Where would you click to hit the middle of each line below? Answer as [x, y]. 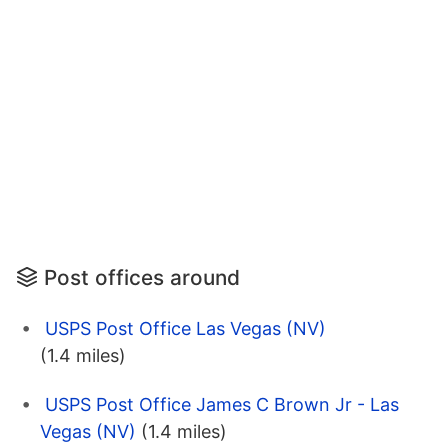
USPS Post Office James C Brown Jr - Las [222, 405]
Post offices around [142, 278]
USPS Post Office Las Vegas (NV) [185, 329]
